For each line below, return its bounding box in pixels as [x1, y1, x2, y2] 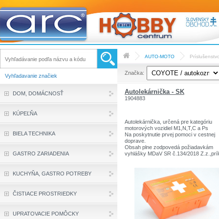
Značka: [125, 70, 144, 76]
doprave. [125, 138, 146, 144]
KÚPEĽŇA [13, 110, 37, 116]
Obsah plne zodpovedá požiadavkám [125, 144, 213, 151]
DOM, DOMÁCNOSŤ [13, 90, 64, 96]
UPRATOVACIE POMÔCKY [13, 211, 79, 217]
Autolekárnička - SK [125, 88, 184, 95]
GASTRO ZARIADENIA [13, 151, 69, 156]
